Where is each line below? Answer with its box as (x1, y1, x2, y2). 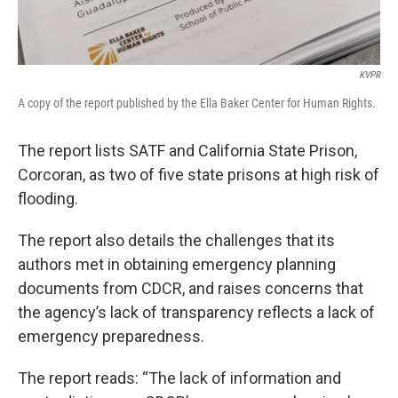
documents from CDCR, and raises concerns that (18, 279, 363, 298)
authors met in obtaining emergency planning (18, 255, 336, 275)
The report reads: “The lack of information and (18, 369, 341, 388)
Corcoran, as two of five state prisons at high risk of (18, 165, 379, 185)
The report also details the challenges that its (18, 231, 335, 251)
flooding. (18, 189, 78, 209)
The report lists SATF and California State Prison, (18, 141, 357, 161)
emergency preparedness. (18, 327, 204, 346)
